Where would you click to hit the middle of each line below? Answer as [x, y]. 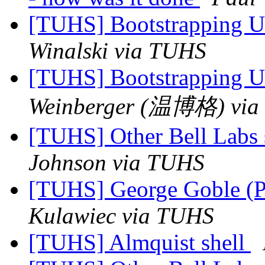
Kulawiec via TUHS [121, 216]
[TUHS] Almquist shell [140, 243]
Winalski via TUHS [117, 51]
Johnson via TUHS [117, 163]
